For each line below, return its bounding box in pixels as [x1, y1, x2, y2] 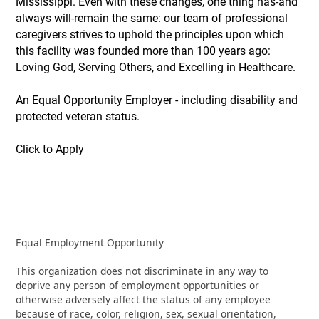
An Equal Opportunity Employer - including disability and [16, 93, 298, 108]
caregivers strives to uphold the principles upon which [16, 28, 285, 42]
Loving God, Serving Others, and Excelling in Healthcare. [16, 61, 296, 75]
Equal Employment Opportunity [16, 236, 164, 250]
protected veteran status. [16, 110, 140, 124]
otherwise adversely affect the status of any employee [16, 293, 271, 307]
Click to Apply [16, 142, 85, 157]
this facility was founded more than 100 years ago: [16, 44, 271, 58]
